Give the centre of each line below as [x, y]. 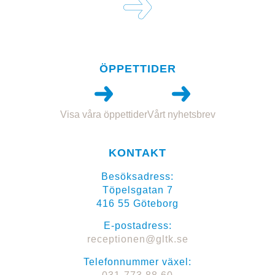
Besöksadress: [137, 176]
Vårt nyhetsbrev [181, 114]
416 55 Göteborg [137, 203]
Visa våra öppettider [103, 114]
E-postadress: [137, 226]
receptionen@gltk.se [137, 239]
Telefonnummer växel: [137, 261]
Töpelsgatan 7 [137, 190]
